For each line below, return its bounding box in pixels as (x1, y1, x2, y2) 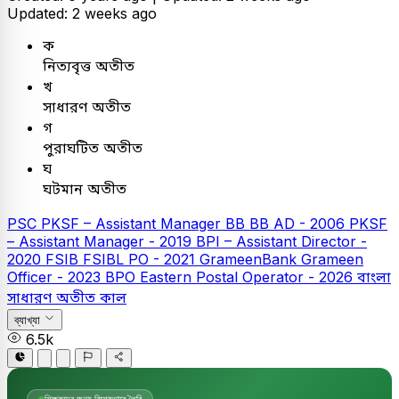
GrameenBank (199, 250, 301, 269)
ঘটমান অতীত (43, 180, 126, 199)
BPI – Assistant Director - (196, 232, 367, 251)
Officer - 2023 (7, 268, 105, 287)
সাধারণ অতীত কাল (7, 289, 126, 307)
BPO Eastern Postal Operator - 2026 (105, 268, 357, 287)
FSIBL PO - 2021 (83, 250, 199, 269)
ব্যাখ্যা (14, 313, 40, 327)
